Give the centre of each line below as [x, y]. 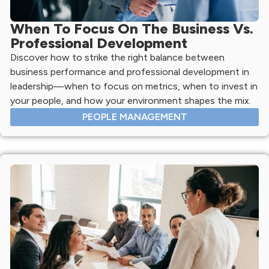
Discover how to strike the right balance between [117, 57]
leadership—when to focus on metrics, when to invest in [134, 86]
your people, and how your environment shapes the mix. [131, 100]
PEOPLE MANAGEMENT [134, 116]
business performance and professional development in [130, 71]
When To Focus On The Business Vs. [132, 28]
